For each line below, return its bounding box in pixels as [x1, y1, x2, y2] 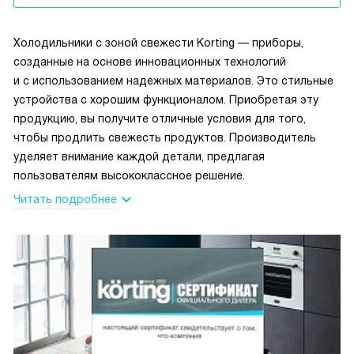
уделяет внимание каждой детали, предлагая [13, 149, 265, 163]
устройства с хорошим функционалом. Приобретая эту [13, 92, 318, 106]
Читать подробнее [13, 192, 117, 205]
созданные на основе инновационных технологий [13, 55, 286, 68]
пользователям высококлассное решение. [13, 168, 245, 182]
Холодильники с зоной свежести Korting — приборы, [13, 36, 303, 49]
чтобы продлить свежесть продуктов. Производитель [13, 130, 316, 144]
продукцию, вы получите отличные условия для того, [13, 111, 306, 125]
